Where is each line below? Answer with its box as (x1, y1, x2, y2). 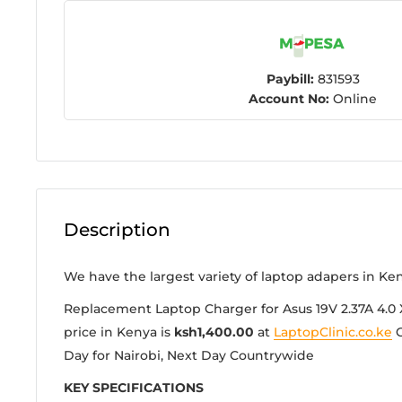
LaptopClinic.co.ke (274, 324, 392, 341)
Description (64, 219, 170, 241)
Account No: (249, 91, 329, 108)
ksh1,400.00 (174, 324, 258, 341)
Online (329, 91, 377, 108)
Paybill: (266, 71, 314, 88)
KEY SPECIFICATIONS (64, 379, 204, 396)
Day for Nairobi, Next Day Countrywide (64, 347, 314, 364)
